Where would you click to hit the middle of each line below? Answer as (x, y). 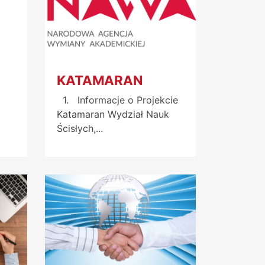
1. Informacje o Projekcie (117, 100)
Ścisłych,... (80, 129)
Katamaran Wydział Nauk (113, 114)
